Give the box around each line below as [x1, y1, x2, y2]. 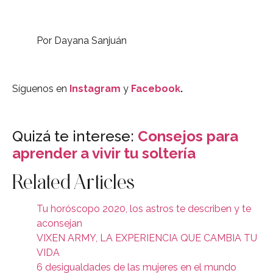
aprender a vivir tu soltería [12, 144, 196, 163]
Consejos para [138, 127, 238, 146]
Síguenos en [12, 82, 69, 94]
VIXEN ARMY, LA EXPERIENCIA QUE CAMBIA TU [37, 232, 257, 244]
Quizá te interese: [12, 127, 138, 146]
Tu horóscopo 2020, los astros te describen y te [37, 203, 251, 215]
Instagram [69, 82, 121, 94]
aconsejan [37, 218, 82, 230]
